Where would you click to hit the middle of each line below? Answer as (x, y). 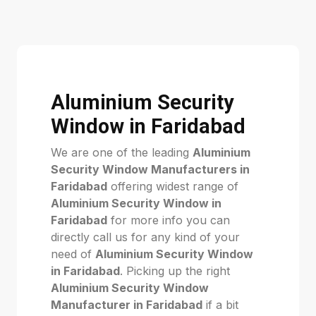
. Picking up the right (175, 271)
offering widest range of (173, 186)
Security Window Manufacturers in (150, 169)
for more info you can (169, 220)
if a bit (220, 305)
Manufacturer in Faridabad (127, 305)
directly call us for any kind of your (145, 237)
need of (73, 254)
